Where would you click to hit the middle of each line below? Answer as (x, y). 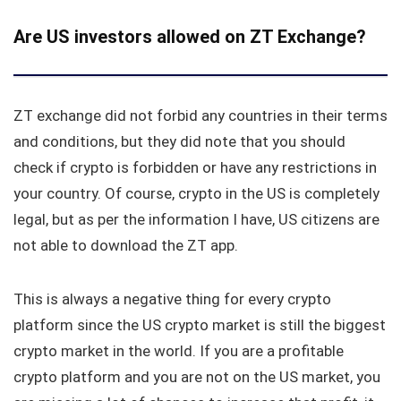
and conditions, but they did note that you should (179, 141)
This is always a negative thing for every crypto (172, 299)
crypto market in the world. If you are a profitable (179, 350)
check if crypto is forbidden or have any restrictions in (195, 167)
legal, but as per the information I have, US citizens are (196, 219)
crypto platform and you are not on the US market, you (197, 376)
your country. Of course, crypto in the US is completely (196, 193)
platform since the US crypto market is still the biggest (200, 324)
